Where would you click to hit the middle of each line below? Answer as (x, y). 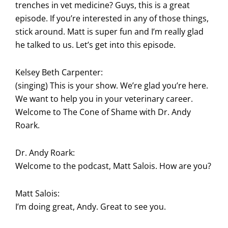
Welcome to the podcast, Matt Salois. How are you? (113, 166)
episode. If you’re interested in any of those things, (112, 18)
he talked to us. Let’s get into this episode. (95, 45)
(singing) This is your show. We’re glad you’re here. (112, 85)
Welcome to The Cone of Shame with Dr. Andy (103, 112)
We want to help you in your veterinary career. (104, 98)
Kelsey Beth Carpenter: (59, 72)
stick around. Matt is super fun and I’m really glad (109, 31)
